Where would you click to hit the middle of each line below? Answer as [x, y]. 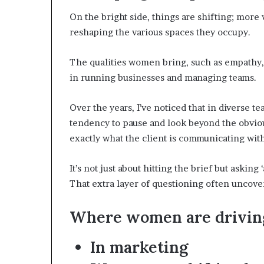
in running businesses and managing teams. [163, 77]
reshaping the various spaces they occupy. [160, 32]
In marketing [139, 247]
